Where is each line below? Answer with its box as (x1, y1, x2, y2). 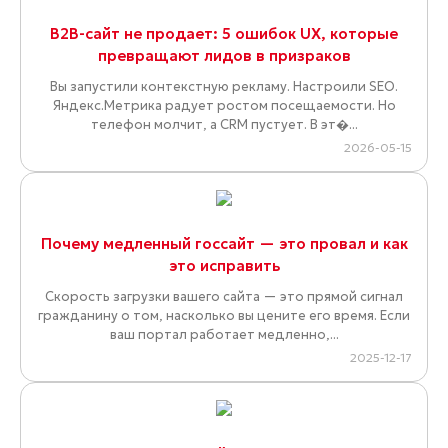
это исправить (168, 256, 280, 276)
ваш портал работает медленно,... (109, 326, 339, 344)
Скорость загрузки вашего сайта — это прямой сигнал (45, 288, 403, 306)
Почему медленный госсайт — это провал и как (40, 234, 408, 254)
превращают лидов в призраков (97, 46, 351, 66)
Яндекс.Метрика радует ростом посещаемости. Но (52, 97, 396, 115)
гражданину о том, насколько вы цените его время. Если (38, 307, 410, 325)
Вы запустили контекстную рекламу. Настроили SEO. (50, 78, 398, 96)
